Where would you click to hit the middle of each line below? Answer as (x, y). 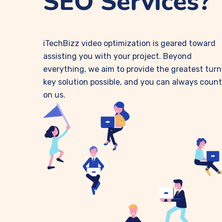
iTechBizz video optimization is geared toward (129, 43)
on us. (54, 95)
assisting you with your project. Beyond (117, 56)
